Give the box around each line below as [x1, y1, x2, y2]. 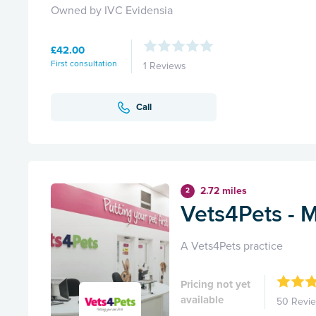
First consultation [51, 58, 117, 69]
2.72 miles [200, 185, 247, 197]
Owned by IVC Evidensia [51, 4, 173, 18]
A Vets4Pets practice [181, 239, 283, 254]
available [181, 293, 224, 306]
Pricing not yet [181, 277, 250, 291]
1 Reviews [143, 60, 186, 73]
